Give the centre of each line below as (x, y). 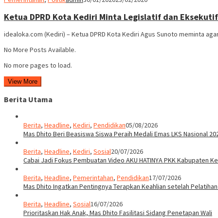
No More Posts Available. (40, 49)
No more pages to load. (38, 65)
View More (23, 81)
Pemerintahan (93, 178)
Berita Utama (28, 99)
